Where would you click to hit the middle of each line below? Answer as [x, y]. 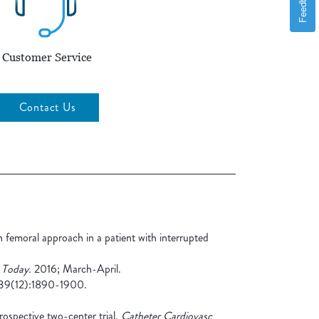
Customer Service [47, 58]
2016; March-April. [76, 269]
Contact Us [47, 108]
